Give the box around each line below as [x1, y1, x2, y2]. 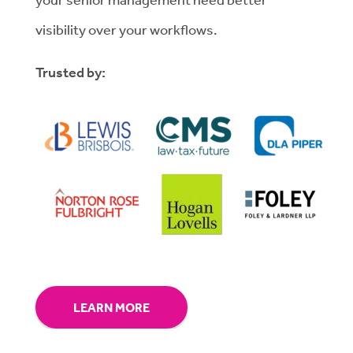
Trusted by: [35, 63, 106, 83]
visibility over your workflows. [35, 20, 217, 39]
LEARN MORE [73, 299, 150, 316]
